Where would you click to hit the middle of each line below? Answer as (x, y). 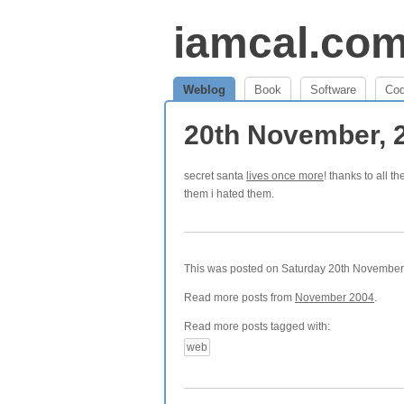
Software (333, 90)
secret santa (215, 176)
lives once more (285, 176)
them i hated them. (229, 194)
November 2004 (335, 298)
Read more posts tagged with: (257, 326)
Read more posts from (239, 298)
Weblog (204, 90)
